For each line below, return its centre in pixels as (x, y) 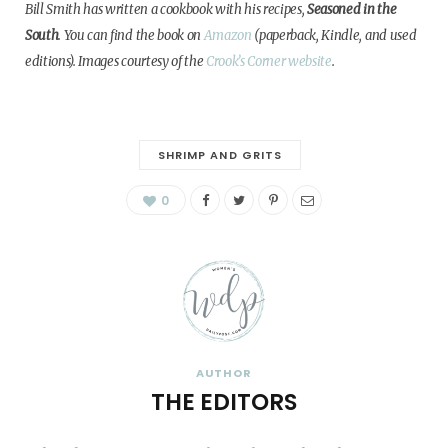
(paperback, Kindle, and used (334, 36)
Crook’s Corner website (268, 62)
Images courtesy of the (142, 62)
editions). (50, 62)
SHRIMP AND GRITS (220, 155)
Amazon (227, 36)
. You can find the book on (131, 36)
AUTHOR (224, 373)
